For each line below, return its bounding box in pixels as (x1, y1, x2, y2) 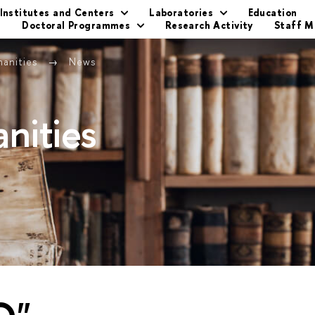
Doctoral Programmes (22, 18, 131, 32)
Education (247, 6, 297, 19)
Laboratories (149, 6, 214, 19)
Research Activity (165, 18, 253, 32)
